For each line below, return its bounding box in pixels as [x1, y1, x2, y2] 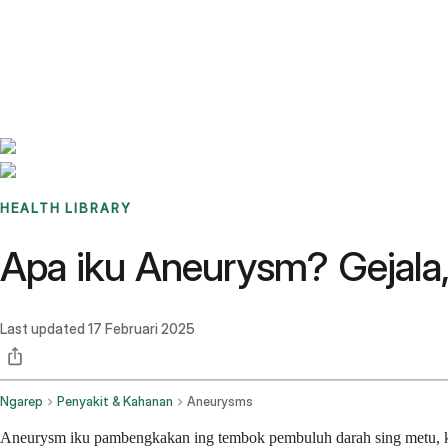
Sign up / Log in [49, 40, 152, 58]
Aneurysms [187, 394, 253, 410]
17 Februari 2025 [88, 320, 195, 338]
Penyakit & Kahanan [57, 394, 173, 410]
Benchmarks [24, 16, 103, 34]
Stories [103, 16, 146, 34]
